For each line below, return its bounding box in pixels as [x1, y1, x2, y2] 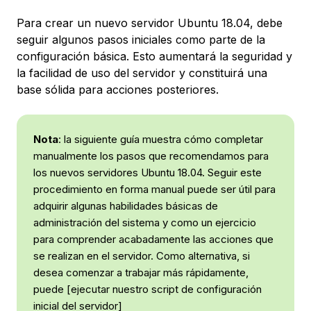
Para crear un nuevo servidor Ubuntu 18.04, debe [17, 16, 283, 31]
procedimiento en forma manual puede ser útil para [33, 183, 276, 196]
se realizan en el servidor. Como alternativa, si [33, 249, 250, 263]
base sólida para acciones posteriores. [17, 83, 219, 97]
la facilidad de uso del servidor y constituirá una [17, 66, 267, 81]
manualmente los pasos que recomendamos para [33, 149, 269, 163]
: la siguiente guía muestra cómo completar [58, 133, 263, 146]
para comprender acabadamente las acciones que [33, 233, 274, 246]
